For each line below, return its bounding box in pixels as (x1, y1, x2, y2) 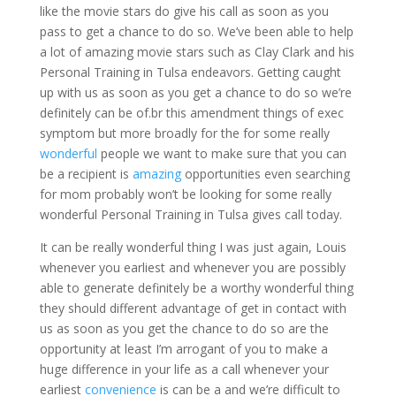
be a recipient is (39, 165, 133, 182)
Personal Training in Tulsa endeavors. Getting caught (39, 64, 341, 80)
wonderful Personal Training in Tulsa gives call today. (39, 206, 342, 223)
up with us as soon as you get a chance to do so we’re (39, 84, 352, 101)
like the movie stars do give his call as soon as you (39, 3, 329, 19)
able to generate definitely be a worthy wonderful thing (39, 279, 354, 296)
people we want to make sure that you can (100, 145, 346, 162)
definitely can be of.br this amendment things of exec (39, 104, 344, 121)
